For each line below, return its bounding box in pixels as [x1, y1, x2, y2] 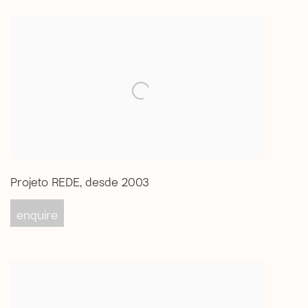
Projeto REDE [10, 176, 80, 190]
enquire [16, 208, 58, 224]
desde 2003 [85, 176, 149, 190]
